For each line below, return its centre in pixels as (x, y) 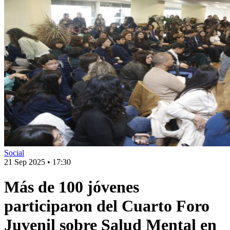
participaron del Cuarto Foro (107, 206)
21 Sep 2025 (25, 162)
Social (14, 153)
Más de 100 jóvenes (72, 187)
